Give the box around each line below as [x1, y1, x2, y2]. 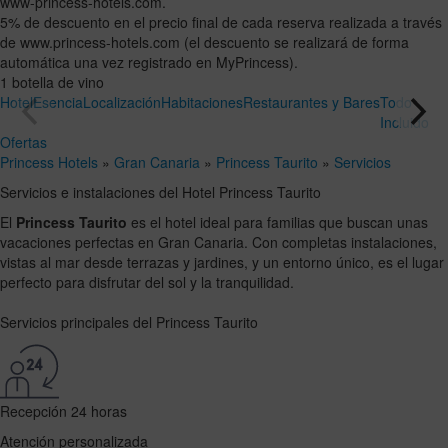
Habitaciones [161, 91, 243, 112]
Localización [83, 91, 161, 112]
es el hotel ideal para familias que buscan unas [127, 211, 428, 232]
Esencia [33, 91, 84, 112]
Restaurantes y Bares [242, 91, 380, 112]
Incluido [379, 111, 429, 132]
